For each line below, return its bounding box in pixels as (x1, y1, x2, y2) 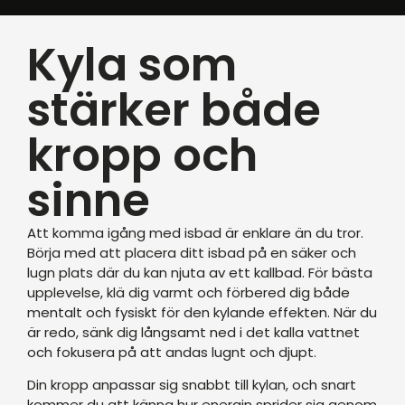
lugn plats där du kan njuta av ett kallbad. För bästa (27, 263, 372, 282)
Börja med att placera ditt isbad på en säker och (27, 243, 356, 262)
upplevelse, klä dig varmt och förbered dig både (27, 283, 350, 302)
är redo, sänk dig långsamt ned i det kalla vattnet (27, 323, 360, 342)
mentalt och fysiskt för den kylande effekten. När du (27, 303, 377, 322)
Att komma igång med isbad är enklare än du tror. (27, 223, 363, 242)
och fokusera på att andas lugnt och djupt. (27, 343, 316, 362)
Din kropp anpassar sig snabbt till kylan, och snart (27, 375, 356, 395)
